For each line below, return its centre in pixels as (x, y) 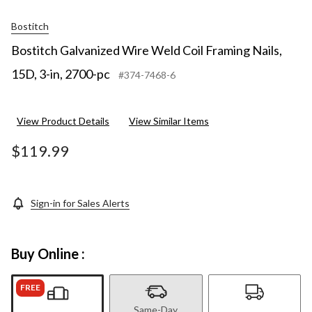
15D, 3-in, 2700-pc (61, 74)
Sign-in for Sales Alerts (80, 203)
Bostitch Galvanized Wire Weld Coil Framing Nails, (147, 50)
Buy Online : (48, 254)
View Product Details (63, 121)
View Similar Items (169, 121)
